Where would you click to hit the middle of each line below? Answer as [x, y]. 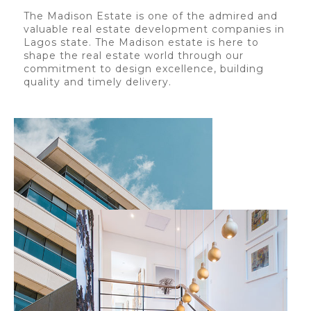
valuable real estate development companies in [154, 29]
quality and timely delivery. [98, 82]
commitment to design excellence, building [144, 69]
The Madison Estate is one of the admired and [151, 16]
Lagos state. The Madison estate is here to [141, 42]
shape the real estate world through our [134, 56]
